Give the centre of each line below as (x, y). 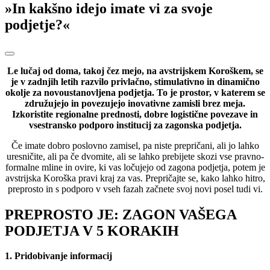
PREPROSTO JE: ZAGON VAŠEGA (121, 214)
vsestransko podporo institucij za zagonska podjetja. (135, 125)
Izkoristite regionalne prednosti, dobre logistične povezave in (135, 114)
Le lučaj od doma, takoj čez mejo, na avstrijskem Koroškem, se (135, 71)
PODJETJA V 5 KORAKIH (92, 231)
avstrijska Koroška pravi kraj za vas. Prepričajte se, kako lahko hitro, (135, 178)
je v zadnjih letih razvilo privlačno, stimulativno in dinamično (135, 81)
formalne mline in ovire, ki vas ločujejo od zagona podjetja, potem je (135, 167)
